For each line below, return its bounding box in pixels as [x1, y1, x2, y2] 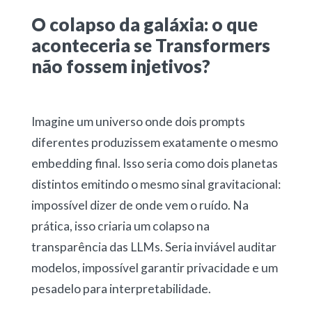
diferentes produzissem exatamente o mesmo [31, 135, 278, 150]
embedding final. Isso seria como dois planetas [31, 156, 278, 171]
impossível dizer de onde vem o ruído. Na [31, 198, 249, 213]
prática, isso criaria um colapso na [31, 219, 210, 234]
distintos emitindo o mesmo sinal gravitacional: [31, 177, 281, 192]
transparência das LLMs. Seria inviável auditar [31, 240, 276, 255]
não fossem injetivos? [31, 55, 210, 78]
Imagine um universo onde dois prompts [31, 114, 245, 130]
